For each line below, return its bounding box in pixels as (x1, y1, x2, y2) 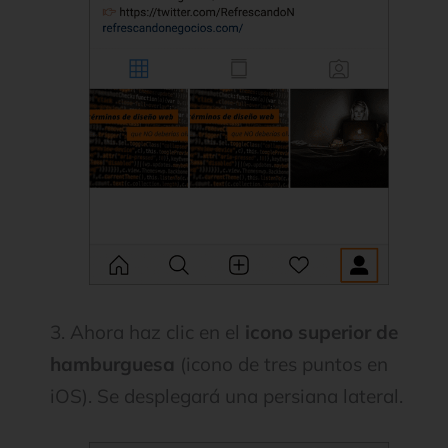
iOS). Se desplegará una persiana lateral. (50, 383, 403, 408)
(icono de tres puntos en (175, 351, 388, 376)
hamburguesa (50, 351, 175, 376)
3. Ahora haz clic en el (50, 319, 245, 344)
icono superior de (245, 319, 398, 344)
